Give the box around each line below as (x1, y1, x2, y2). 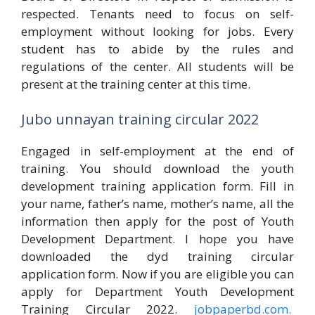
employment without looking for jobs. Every (21, 23, 294, 40)
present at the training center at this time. (21, 76, 250, 93)
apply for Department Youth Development (21, 283, 294, 300)
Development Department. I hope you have (21, 230, 294, 247)
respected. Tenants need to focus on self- (21, 6, 294, 22)
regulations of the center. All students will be (21, 58, 294, 75)
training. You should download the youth (21, 160, 294, 176)
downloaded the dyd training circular (21, 247, 294, 264)
